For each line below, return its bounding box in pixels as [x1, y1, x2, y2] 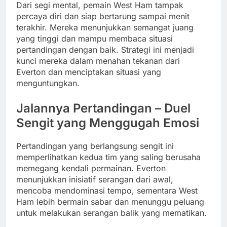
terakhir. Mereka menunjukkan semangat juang [16, 22, 194, 32]
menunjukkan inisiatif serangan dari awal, [16, 174, 173, 184]
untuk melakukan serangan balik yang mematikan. [16, 207, 207, 218]
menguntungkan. [16, 78, 80, 88]
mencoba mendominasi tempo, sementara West [16, 185, 198, 196]
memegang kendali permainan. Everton [16, 163, 166, 173]
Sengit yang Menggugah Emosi [16, 115, 199, 130]
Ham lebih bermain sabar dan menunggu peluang [16, 196, 204, 207]
